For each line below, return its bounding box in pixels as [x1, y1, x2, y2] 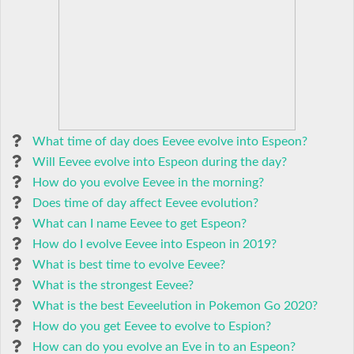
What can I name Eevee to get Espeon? [32, 217, 247, 230]
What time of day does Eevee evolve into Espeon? [32, 135, 307, 148]
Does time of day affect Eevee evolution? [32, 197, 258, 209]
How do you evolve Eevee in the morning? [32, 176, 264, 189]
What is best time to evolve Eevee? [32, 258, 225, 271]
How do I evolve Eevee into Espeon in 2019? [32, 238, 277, 250]
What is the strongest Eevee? [32, 279, 194, 292]
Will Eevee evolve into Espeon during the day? [32, 156, 287, 168]
